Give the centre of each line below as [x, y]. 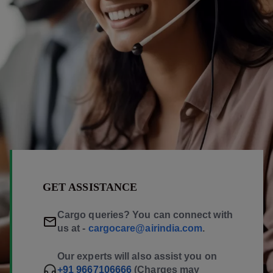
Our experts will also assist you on [137, 256]
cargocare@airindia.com [145, 228]
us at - [73, 228]
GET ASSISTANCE [90, 187]
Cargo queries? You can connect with [145, 214]
